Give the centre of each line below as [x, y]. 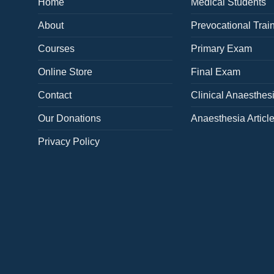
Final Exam [216, 72]
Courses [56, 49]
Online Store [65, 72]
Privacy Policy [69, 142]
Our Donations [69, 119]
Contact [55, 95]
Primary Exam [221, 49]
